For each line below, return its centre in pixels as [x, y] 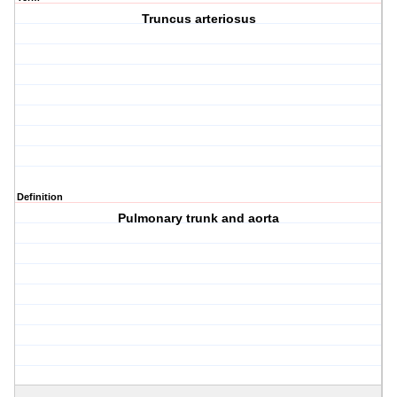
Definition [40, 197]
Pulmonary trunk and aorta [199, 218]
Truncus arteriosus [198, 19]
